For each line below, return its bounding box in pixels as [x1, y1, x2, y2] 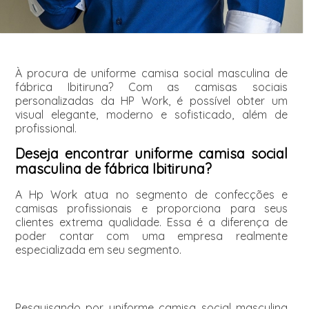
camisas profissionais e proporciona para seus [14, 201, 288, 215]
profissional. [14, 121, 77, 135]
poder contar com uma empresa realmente [14, 228, 288, 243]
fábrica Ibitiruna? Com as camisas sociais [14, 79, 288, 94]
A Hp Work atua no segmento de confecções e [14, 187, 288, 201]
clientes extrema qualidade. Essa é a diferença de [14, 215, 288, 229]
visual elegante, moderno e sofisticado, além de [14, 107, 288, 121]
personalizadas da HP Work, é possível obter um [14, 93, 288, 108]
